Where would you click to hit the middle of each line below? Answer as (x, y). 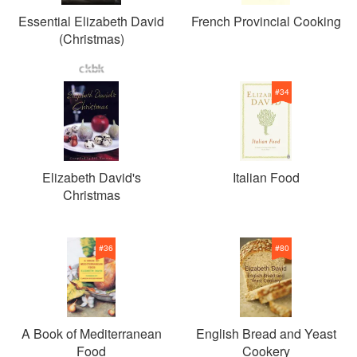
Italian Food (266, 177)
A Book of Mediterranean (91, 333)
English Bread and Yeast (266, 333)
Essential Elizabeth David (91, 21)
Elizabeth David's (91, 177)
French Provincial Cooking (266, 21)
